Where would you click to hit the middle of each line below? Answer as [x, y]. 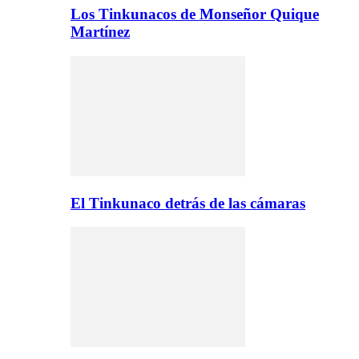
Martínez [100, 32]
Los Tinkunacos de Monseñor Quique [195, 14]
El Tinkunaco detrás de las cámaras [188, 203]
